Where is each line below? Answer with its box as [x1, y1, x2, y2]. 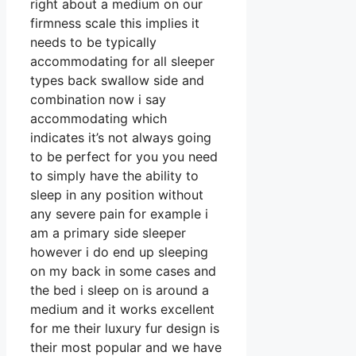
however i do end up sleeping [30, 244, 208, 261]
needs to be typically [30, 34, 157, 51]
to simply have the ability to [30, 168, 199, 184]
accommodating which [30, 110, 167, 127]
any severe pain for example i [30, 206, 208, 222]
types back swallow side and [30, 72, 204, 89]
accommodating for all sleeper [30, 53, 215, 70]
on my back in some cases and [30, 263, 216, 280]
